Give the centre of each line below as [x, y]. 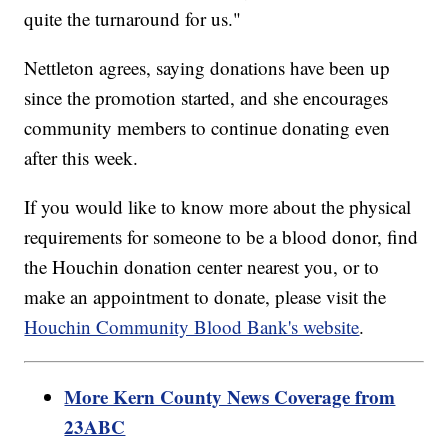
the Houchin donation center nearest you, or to [202, 266]
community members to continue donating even [207, 127]
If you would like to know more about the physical [218, 206]
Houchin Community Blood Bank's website [192, 326]
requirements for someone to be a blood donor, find [221, 236]
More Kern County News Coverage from [230, 396]
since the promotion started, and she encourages [206, 97]
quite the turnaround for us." [133, 18]
